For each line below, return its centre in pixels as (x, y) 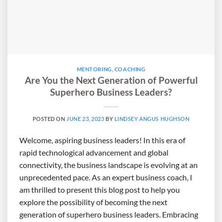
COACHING (130, 69)
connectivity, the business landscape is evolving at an (109, 165)
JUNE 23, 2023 (85, 119)
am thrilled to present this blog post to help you (100, 190)
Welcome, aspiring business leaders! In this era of (102, 140)
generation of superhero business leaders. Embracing (109, 215)
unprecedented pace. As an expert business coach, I (106, 177)
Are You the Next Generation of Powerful (111, 80)
